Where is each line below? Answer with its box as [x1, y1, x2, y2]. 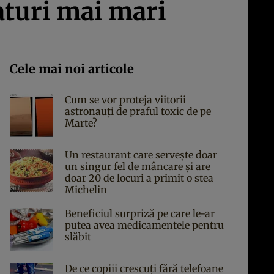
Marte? [65, 117, 97, 129]
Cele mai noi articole [10, 61, 134, 76]
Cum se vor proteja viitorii [65, 94, 186, 106]
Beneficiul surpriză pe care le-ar [65, 207, 215, 220]
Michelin [65, 183, 107, 196]
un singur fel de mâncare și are [65, 160, 210, 172]
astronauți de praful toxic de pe [65, 105, 211, 117]
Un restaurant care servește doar [65, 149, 217, 161]
